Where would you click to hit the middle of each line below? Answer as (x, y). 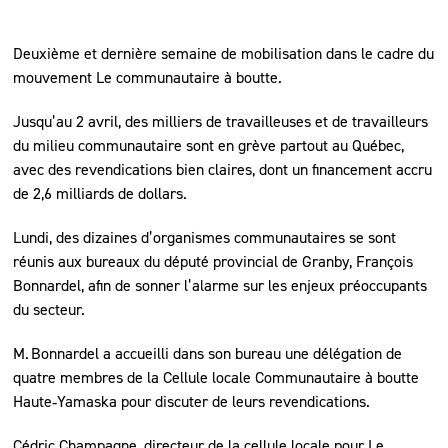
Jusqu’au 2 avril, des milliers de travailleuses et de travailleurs (221, 121)
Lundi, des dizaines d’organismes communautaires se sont (205, 237)
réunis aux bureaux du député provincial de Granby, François (213, 261)
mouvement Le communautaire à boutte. (148, 77)
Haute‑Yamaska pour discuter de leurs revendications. (192, 401)
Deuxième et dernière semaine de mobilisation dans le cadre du (224, 53)
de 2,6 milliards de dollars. (100, 193)
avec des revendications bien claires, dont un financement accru (223, 169)
